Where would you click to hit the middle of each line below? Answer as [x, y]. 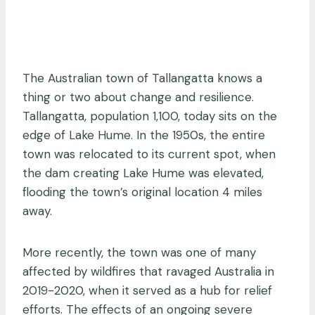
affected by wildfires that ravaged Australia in [148, 271]
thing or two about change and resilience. [138, 97]
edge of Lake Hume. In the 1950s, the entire [144, 135]
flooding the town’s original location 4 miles [142, 192]
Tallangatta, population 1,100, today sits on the [150, 116]
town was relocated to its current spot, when [149, 154]
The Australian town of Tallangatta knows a [142, 78]
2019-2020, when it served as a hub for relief [147, 290]
